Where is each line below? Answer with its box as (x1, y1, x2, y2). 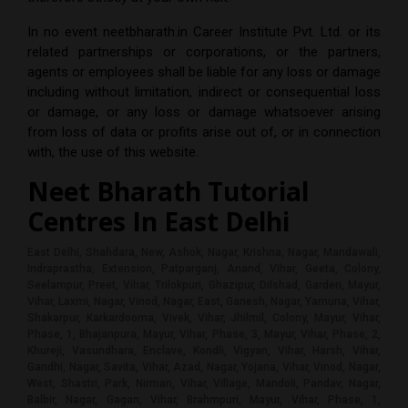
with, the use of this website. (27, 144, 199, 161)
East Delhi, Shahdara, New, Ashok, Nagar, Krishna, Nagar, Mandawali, (27, 246, 381, 260)
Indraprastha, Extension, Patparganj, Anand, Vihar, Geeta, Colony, (27, 262, 381, 276)
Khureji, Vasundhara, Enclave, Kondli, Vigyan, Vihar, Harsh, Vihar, (27, 344, 381, 358)
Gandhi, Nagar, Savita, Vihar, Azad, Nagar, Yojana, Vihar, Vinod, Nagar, (27, 361, 381, 374)
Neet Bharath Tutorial (27, 174, 309, 209)
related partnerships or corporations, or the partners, (27, 44, 381, 61)
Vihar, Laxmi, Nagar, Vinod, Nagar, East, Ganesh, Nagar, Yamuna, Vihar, (27, 295, 381, 309)
